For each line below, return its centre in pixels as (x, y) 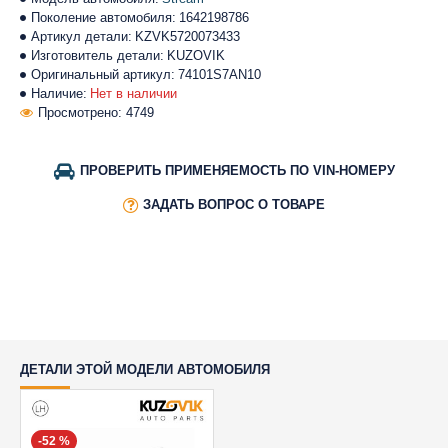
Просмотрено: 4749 (96, 112)
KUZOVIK (196, 55)
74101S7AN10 (219, 74)
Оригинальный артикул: (103, 74)
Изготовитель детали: (97, 55)
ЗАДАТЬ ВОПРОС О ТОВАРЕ (234, 204)
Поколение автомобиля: (103, 17)
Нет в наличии (133, 93)
